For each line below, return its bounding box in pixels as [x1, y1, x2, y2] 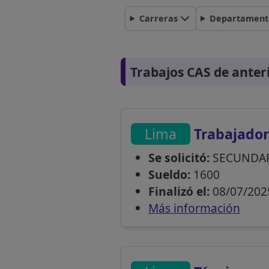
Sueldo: [148, 166, 190, 183]
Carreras [139, 13, 178, 25]
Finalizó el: [148, 183, 210, 200]
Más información [148, 200, 240, 217]
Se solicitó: [148, 150, 210, 166]
